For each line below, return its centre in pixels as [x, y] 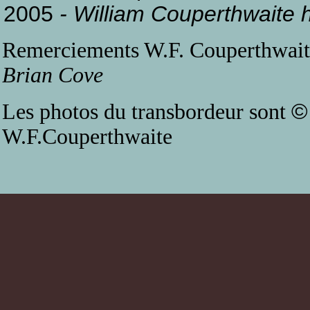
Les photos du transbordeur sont [147, 112]
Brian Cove [53, 75]
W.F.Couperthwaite [87, 137]
